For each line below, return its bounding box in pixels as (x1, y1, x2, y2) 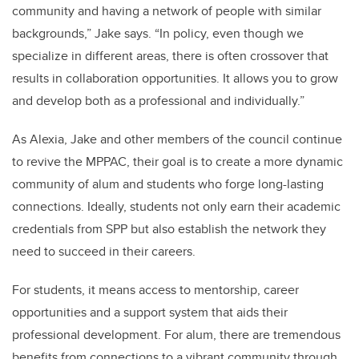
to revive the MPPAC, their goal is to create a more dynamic (12, 152, 343, 171)
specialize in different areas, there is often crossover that (12, 46, 329, 66)
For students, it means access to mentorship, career (12, 280, 299, 300)
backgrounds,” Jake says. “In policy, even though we (12, 24, 304, 43)
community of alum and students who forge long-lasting (12, 175, 324, 194)
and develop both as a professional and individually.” (12, 91, 305, 111)
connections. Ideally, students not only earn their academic (12, 197, 341, 216)
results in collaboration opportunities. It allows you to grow (12, 69, 338, 88)
